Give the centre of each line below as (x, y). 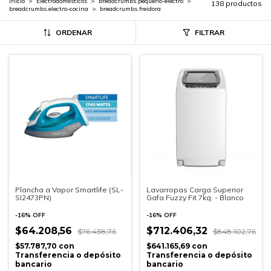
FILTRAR (209, 32)
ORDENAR (73, 32)
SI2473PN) (33, 197)
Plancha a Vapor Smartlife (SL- (69, 189)
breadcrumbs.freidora (130, 8)
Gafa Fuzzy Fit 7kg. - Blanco (195, 197)
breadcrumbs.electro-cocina (49, 8)
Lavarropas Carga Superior (194, 189)
